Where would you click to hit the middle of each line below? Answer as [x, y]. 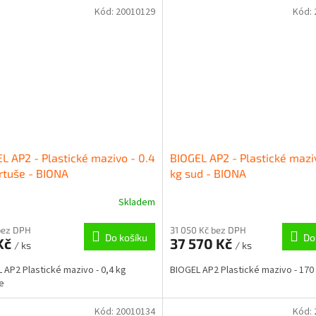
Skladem [136, 202]
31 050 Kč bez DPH [208, 230]
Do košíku [126, 238]
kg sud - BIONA [208, 174]
